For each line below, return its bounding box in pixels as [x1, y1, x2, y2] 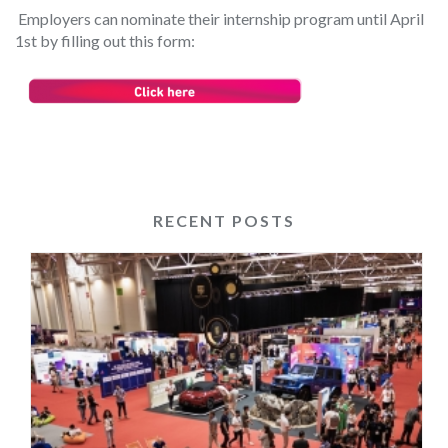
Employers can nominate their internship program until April [18, 8, 424, 28]
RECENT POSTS [153, 210, 295, 230]
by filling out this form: [37, 30, 195, 50]
